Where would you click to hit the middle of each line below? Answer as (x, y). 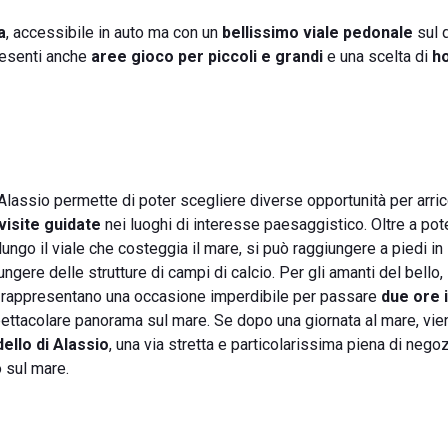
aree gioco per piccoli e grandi (205, 56)
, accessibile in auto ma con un (114, 32)
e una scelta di (377, 56)
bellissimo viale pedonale (317, 32)
